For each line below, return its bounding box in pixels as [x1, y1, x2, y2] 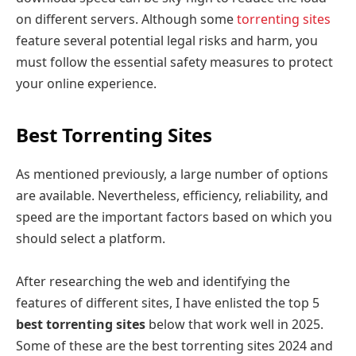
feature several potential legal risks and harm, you [16, 32, 318, 50]
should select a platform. [16, 229, 165, 247]
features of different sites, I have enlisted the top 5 [16, 293, 319, 311]
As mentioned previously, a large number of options [16, 164, 328, 183]
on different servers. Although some [16, 10, 237, 29]
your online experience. [16, 75, 157, 93]
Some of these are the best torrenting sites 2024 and [16, 336, 333, 354]
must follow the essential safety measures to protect [16, 53, 333, 72]
